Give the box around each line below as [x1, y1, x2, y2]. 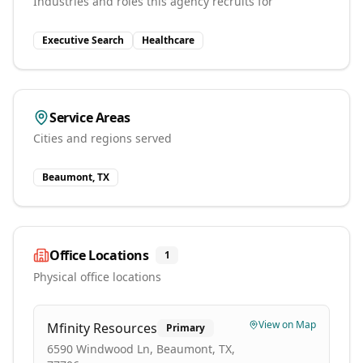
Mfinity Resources [47, 319, 157, 337]
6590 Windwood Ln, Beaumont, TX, [47, 341, 235, 357]
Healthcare [142, 33, 194, 47]
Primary [166, 321, 205, 335]
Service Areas [49, 109, 130, 126]
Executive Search [42, 33, 124, 47]
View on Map [258, 318, 316, 331]
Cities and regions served [33, 130, 172, 146]
